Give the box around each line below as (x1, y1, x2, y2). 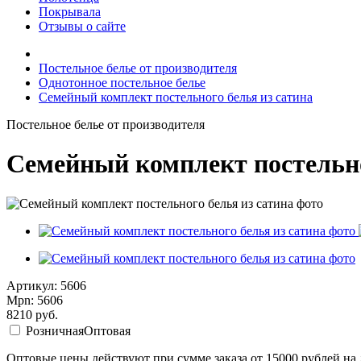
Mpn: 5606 (6, 293, 63, 307)
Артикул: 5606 (6, 278, 86, 293)
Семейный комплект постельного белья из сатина (39, 90, 313, 104)
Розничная (26, 323, 84, 338)
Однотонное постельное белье (39, 76, 205, 89)
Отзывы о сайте (39, 19, 126, 33)
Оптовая (84, 323, 131, 338)
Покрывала (39, 5, 101, 19)
